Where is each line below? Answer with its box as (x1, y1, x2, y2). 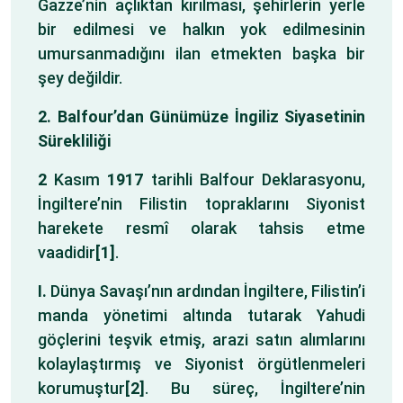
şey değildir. (38, 68, 122, 87)
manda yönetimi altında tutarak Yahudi (38, 306, 365, 325)
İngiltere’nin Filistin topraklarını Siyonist (38, 194, 365, 213)
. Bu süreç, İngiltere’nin (145, 379, 365, 398)
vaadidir (38, 243, 95, 262)
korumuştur (38, 379, 125, 398)
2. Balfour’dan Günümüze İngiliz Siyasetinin (38, 107, 365, 126)
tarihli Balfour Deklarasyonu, (143, 170, 366, 189)
